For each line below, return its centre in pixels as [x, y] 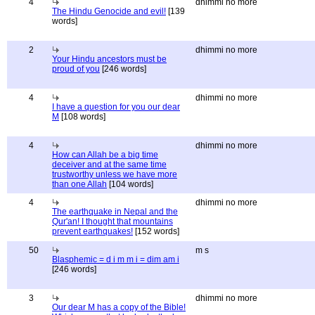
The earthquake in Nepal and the [115, 212]
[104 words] [130, 184]
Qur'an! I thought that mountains [112, 221]
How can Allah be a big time [105, 155]
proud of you [76, 69]
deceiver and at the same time [109, 165]
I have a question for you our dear [116, 107]
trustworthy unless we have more [115, 174]
